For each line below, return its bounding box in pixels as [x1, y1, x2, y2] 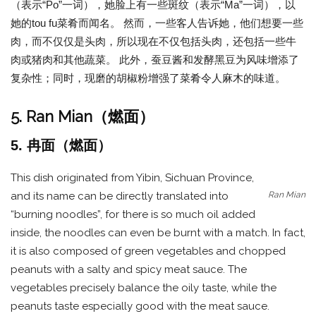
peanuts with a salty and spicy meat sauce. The [11, 262, 247, 276]
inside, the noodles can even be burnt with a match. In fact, [11, 226, 305, 239]
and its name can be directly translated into [11, 189, 229, 202]
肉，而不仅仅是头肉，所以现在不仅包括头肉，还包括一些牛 [11, 35, 296, 48]
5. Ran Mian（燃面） [11, 107, 154, 126]
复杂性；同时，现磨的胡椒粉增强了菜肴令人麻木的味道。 [11, 72, 286, 85]
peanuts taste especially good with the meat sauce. [11, 299, 272, 312]
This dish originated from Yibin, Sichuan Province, [11, 171, 254, 184]
